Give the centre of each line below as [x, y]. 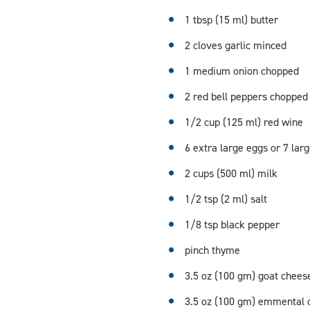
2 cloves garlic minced [235, 45]
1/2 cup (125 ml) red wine [244, 122]
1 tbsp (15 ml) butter [231, 19]
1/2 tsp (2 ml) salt [226, 199]
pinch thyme [212, 250]
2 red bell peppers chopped [246, 96]
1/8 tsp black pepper [232, 224]
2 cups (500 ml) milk [231, 173]
